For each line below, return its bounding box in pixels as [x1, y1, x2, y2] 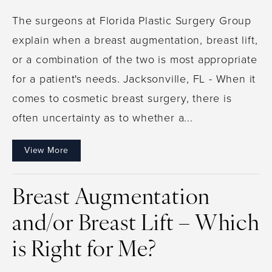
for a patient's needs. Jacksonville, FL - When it [12, 70, 256, 87]
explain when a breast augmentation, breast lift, [12, 32, 258, 48]
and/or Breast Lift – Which [12, 213, 260, 236]
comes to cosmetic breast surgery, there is [12, 90, 232, 106]
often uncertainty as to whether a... [12, 109, 193, 126]
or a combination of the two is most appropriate [12, 51, 257, 67]
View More [24, 143, 69, 157]
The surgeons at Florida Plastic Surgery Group [12, 12, 251, 29]
